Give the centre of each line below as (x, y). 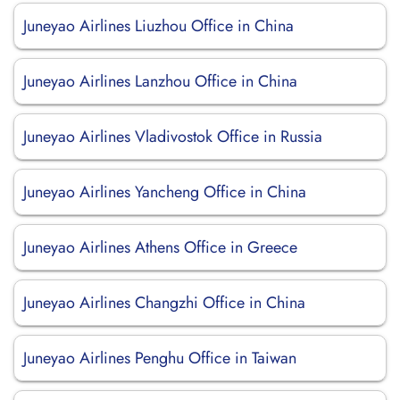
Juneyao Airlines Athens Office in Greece (160, 247)
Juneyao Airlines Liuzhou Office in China (158, 26)
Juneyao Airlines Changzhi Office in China (164, 303)
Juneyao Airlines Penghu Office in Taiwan (160, 358)
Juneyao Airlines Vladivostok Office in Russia (173, 137)
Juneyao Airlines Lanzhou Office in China (160, 81)
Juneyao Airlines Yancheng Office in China (165, 192)
